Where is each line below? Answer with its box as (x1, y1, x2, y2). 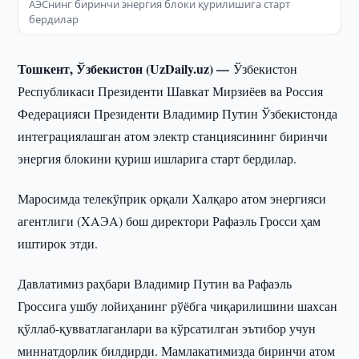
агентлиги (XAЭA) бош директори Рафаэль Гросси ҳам (18, 212, 321, 229)
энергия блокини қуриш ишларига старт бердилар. (18, 150, 297, 167)
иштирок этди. (18, 235, 99, 252)
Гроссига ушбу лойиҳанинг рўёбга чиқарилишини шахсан (18, 297, 338, 314)
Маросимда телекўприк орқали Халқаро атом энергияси (18, 190, 327, 207)
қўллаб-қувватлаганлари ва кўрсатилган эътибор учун (18, 320, 317, 337)
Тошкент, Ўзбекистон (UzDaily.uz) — (18, 59, 234, 78)
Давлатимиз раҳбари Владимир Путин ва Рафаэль (18, 275, 292, 292)
